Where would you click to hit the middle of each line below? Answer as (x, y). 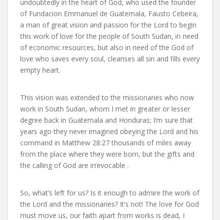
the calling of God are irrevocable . (74, 165)
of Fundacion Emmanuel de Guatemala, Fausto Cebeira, (109, 14)
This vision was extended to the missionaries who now (107, 98)
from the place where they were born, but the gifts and (107, 154)
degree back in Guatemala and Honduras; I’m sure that (107, 120)
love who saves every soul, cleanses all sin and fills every (110, 59)
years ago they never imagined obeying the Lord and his (109, 132)
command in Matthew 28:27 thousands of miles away (106, 143)
